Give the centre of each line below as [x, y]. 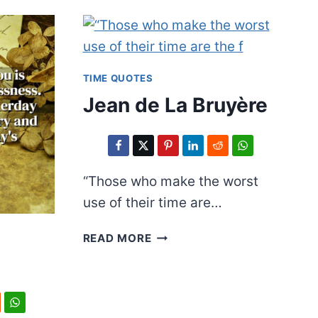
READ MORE [117, 238]
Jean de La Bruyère [175, 105]
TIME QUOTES [118, 78]
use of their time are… [152, 203]
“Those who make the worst [170, 182]
